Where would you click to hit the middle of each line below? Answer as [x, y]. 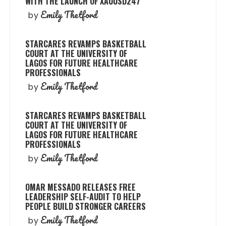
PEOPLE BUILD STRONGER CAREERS [86, 206]
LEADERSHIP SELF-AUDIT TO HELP [83, 196]
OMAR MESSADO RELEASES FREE [81, 187]
